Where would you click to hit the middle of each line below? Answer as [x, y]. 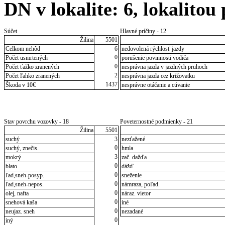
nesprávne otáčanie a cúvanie [155, 85]
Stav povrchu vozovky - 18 [36, 122]
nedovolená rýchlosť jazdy [153, 49]
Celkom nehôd [23, 49]
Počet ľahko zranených [32, 76]
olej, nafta [17, 194]
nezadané [132, 212]
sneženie [131, 176]
